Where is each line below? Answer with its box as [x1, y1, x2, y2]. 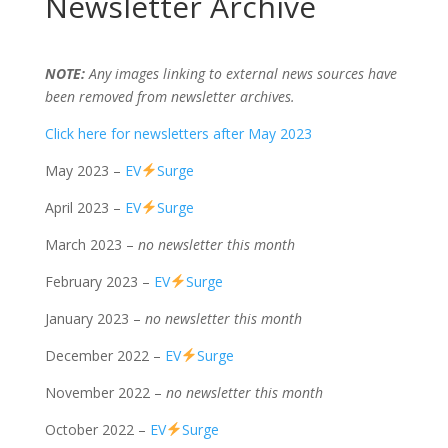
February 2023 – [44, 272, 154, 291]
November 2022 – [44, 383, 166, 402]
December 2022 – [44, 346, 165, 365]
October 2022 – [44, 420, 150, 439]
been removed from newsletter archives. [44, 87, 295, 106]
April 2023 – [44, 198, 125, 217]
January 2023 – [44, 309, 145, 328]
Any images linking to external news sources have [84, 64, 397, 83]
